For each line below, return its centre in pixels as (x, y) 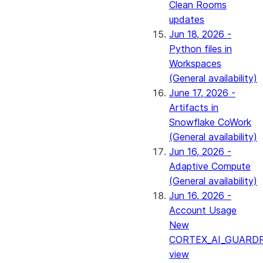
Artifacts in (194, 107)
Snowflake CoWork (210, 122)
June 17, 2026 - (202, 93)
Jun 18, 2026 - (200, 34)
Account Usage (203, 210)
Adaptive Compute (210, 166)
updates (187, 19)
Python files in (200, 49)
